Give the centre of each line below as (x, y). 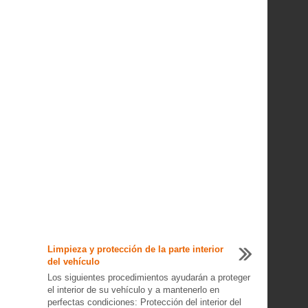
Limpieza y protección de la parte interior (135, 249)
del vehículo (73, 262)
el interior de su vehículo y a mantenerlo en (133, 290)
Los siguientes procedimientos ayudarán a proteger (148, 277)
